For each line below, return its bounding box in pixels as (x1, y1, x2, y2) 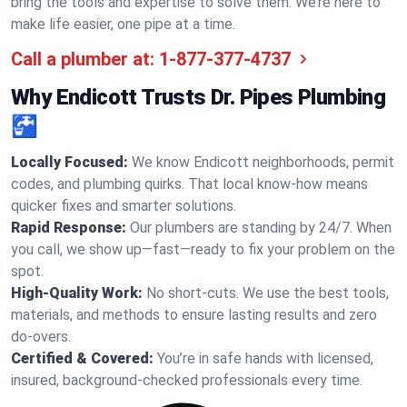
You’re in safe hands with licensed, (157, 350, 373, 367)
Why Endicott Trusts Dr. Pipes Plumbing (11, 84, 386, 110)
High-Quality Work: (11, 284, 143, 302)
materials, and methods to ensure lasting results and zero (11, 306, 377, 323)
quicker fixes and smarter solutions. (11, 197, 236, 214)
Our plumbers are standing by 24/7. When (130, 219, 392, 236)
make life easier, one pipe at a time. (11, 15, 235, 33)
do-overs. (11, 328, 71, 345)
